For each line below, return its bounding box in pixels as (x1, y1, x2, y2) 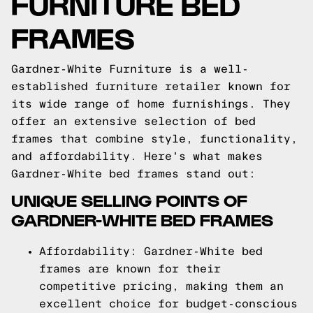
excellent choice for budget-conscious (39, 298, 298, 310)
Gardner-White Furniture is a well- (11, 63, 249, 75)
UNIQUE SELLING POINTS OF (11, 189, 247, 210)
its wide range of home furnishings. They (11, 98, 291, 110)
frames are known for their (39, 263, 221, 275)
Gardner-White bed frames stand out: (11, 168, 256, 180)
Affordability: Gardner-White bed (39, 245, 263, 257)
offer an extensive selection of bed (11, 115, 256, 127)
